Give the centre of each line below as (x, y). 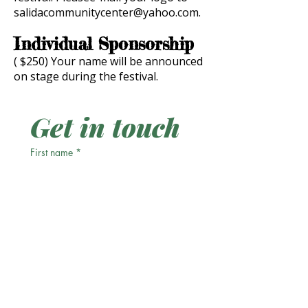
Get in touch (105, 127)
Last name (51, 196)
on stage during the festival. (86, 76)
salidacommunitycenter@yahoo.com (106, 12)
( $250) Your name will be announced (108, 61)
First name (52, 152)
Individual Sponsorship (104, 44)
